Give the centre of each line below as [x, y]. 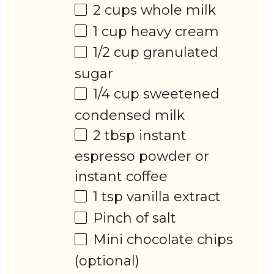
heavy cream [173, 31]
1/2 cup [117, 53]
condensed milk [130, 115]
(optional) [107, 261]
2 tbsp [114, 135]
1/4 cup [117, 94]
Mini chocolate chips [163, 239]
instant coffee [121, 177]
